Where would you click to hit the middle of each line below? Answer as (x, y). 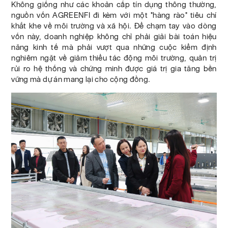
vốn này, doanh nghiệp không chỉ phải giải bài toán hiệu (114, 37)
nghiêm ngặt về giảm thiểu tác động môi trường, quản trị (114, 58)
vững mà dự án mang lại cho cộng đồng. (81, 79)
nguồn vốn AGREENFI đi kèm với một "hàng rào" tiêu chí (114, 15)
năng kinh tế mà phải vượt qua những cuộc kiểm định (114, 47)
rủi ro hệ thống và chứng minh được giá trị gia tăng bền (114, 69)
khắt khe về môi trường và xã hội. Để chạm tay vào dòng (114, 26)
